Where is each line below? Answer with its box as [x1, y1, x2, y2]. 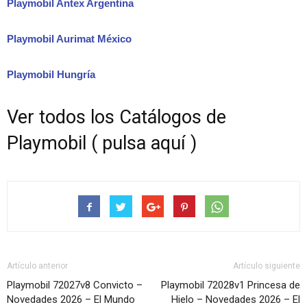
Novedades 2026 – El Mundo [7, 293, 135, 306]
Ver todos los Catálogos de [7, 106, 226, 128]
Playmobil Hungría [7, 68, 95, 80]
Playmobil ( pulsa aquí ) [7, 132, 197, 154]
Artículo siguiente [233, 260, 300, 271]
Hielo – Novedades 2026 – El [171, 293, 300, 306]
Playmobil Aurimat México [7, 32, 132, 45]
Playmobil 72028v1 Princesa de [161, 278, 300, 291]
